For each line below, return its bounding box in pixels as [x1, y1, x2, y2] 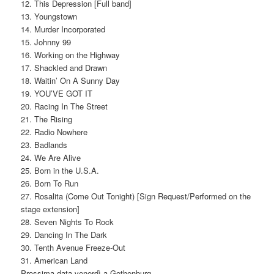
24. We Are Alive [21, 151, 81, 163]
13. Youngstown [21, 10, 78, 22]
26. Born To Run [21, 177, 79, 189]
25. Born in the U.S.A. [21, 164, 100, 176]
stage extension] [21, 202, 80, 215]
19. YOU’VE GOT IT [21, 87, 93, 99]
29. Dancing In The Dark [21, 228, 108, 240]
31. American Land [21, 254, 88, 266]
